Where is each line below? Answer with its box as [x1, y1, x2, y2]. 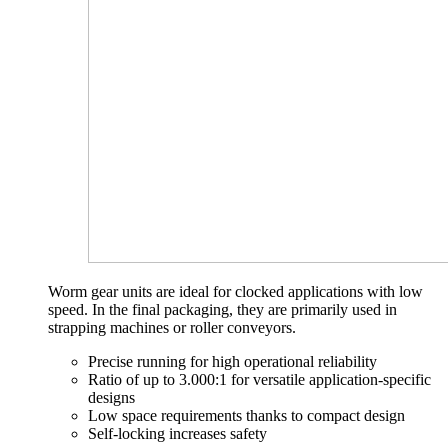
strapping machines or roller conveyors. [48, 318, 296, 336]
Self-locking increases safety [88, 424, 267, 442]
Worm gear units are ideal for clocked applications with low [48, 282, 423, 300]
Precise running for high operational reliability [88, 352, 377, 370]
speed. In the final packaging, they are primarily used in [48, 300, 397, 318]
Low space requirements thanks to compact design [88, 406, 405, 424]
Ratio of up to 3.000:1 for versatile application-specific [88, 370, 431, 388]
